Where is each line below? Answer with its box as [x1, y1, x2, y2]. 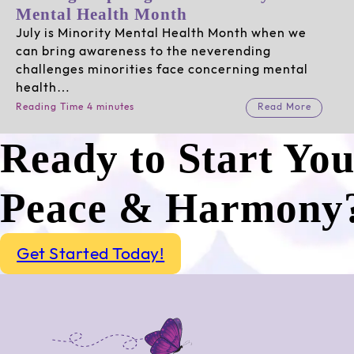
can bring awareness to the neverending [15, 45, 271, 59]
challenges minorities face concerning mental [15, 63, 308, 77]
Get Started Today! [17, 244, 165, 263]
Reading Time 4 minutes [15, 102, 134, 113]
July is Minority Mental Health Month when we [15, 27, 307, 41]
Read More [257, 102, 311, 113]
